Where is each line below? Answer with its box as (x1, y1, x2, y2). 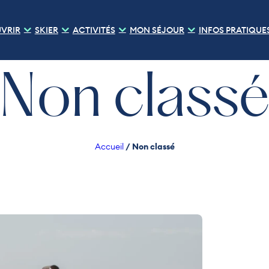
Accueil (94, 141, 124, 152)
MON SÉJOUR (129, 25, 184, 35)
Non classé (131, 141, 175, 153)
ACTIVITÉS (72, 25, 115, 35)
